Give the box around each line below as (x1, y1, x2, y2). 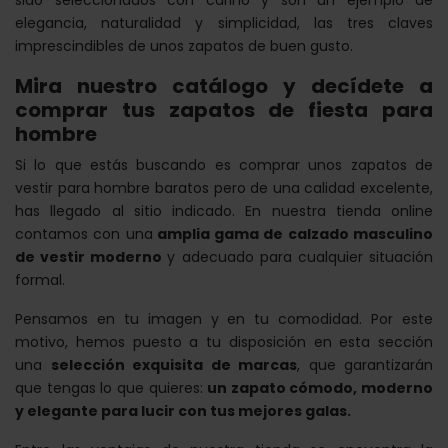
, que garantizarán (297, 355, 433, 376)
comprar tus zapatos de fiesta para (15, 96, 433, 125)
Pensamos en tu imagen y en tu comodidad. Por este (15, 309, 433, 330)
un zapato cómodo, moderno (207, 378, 433, 399)
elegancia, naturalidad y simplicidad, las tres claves (15, 13, 433, 34)
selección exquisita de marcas (50, 355, 297, 376)
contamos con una (15, 224, 153, 245)
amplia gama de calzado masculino (152, 224, 434, 245)
